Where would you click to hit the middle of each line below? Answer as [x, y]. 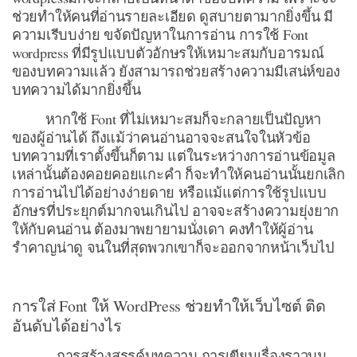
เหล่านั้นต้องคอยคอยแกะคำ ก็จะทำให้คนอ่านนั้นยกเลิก [178, 174]
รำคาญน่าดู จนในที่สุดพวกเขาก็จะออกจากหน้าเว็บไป [173, 247]
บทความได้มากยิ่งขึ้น [76, 90]
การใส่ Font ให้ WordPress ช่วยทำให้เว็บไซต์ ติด [169, 305]
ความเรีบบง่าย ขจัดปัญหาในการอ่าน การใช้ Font [160, 35]
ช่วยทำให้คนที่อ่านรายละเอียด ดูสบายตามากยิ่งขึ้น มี [173, 16]
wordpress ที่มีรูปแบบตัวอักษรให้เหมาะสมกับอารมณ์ [168, 53]
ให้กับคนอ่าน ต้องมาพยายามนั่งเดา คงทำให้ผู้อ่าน [163, 229]
